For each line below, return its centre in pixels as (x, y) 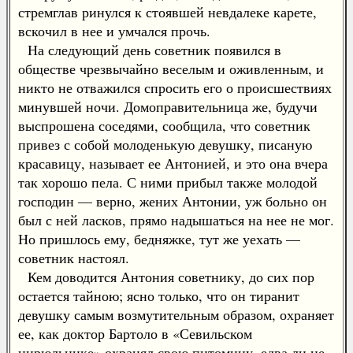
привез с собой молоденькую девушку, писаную (165, 144)
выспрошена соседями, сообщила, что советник (164, 125)
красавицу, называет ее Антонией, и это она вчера (173, 163)
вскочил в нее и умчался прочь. (114, 31)
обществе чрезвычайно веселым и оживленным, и (171, 69)
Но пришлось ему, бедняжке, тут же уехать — (159, 239)
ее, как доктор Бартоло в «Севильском (135, 333)
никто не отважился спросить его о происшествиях (175, 87)
